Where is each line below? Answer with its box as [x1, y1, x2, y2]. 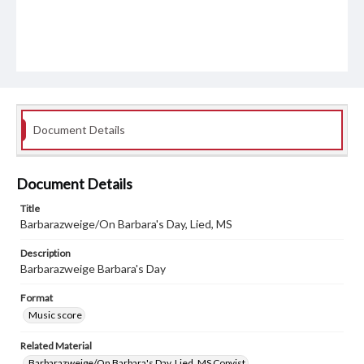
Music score [28, 309, 82, 322]
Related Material [20, 340, 92, 353]
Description [20, 247, 71, 260]
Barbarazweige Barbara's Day [20, 262, 166, 276]
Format [20, 292, 53, 305]
